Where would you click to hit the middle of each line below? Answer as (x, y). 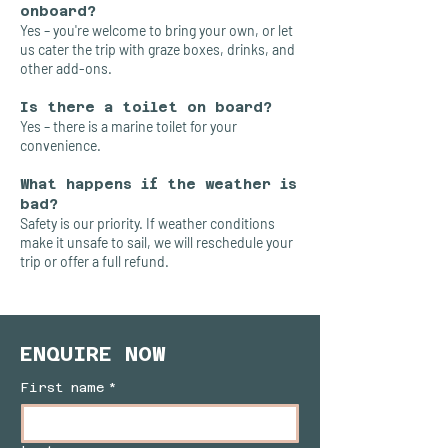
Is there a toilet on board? (146, 107)
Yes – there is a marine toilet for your (128, 126)
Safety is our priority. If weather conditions (147, 223)
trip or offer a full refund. (94, 261)
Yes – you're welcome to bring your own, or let (156, 30)
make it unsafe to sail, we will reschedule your (156, 242)
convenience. (60, 145)
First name (62, 387)
